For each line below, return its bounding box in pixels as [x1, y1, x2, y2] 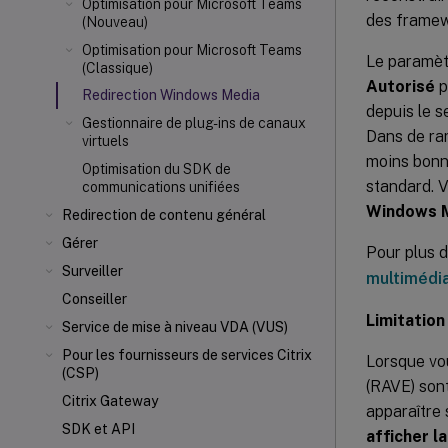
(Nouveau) [82, 14, 148, 30]
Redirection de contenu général [62, 207, 266, 223]
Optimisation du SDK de [82, 161, 231, 177]
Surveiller [62, 263, 123, 279]
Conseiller [62, 291, 127, 307]
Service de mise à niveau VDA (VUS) [62, 319, 288, 335]
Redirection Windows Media [82, 87, 260, 103]
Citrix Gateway [62, 393, 158, 409]
